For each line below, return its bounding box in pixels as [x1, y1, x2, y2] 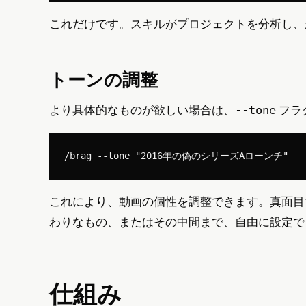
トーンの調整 [49, 67, 158, 91]
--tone [235, 103, 276, 117]
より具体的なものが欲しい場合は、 [49, 102, 235, 119]
